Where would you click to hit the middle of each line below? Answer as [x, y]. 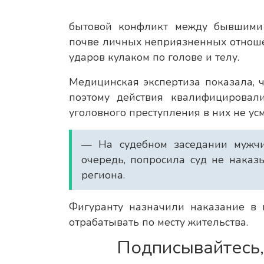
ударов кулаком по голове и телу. [154, 57]
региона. [105, 175]
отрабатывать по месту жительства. [159, 222]
